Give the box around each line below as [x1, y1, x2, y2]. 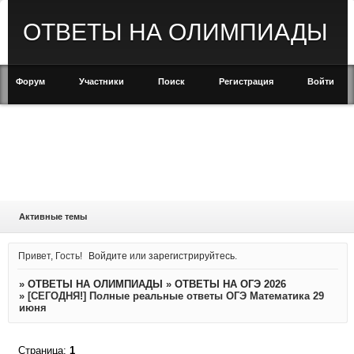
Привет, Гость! [17, 250, 82, 261]
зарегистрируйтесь [149, 250, 235, 261]
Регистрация [219, 77, 273, 86]
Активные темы [18, 212, 87, 221]
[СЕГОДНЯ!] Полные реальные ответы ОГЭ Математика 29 [27, 290, 324, 303]
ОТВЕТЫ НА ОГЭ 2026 [174, 278, 286, 291]
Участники [79, 77, 124, 86]
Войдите [88, 250, 128, 261]
